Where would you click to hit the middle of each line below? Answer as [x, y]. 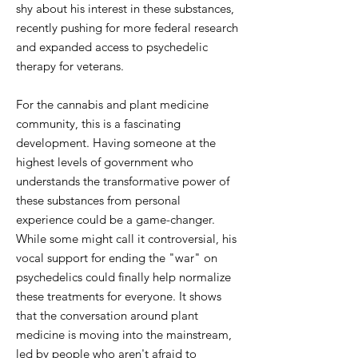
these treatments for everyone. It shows [119, 296]
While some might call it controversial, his [126, 239]
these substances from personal [98, 200]
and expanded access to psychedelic [112, 47]
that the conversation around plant [107, 315]
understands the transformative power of [123, 181]
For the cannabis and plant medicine [112, 104]
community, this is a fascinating [98, 123]
